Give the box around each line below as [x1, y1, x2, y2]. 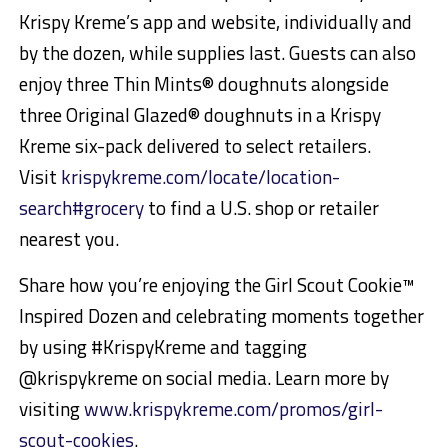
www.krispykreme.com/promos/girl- [83, 393, 383, 423]
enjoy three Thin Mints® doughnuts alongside [18, 68, 389, 98]
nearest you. [18, 223, 119, 253]
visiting [18, 393, 84, 423]
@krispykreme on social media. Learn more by [18, 362, 389, 392]
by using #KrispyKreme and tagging [18, 331, 307, 361]
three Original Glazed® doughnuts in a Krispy [18, 99, 381, 129]
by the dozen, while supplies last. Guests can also [18, 37, 416, 67]
